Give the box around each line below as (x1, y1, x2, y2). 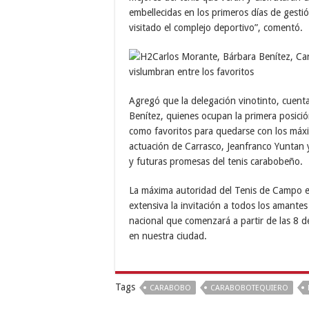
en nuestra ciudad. (129, 230, 207, 241)
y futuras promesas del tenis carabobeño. (129, 155, 303, 167)
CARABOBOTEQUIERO (210, 283, 288, 292)
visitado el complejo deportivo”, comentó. (129, 21, 303, 33)
